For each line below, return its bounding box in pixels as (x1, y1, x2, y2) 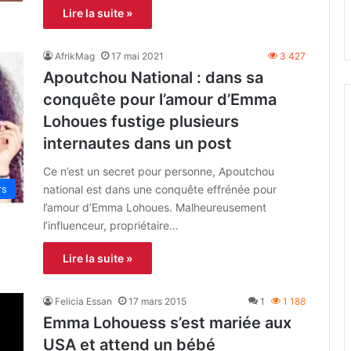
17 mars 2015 (128, 295, 186, 307)
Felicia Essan (55, 295, 112, 307)
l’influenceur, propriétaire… (43, 218, 179, 232)
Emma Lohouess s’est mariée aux (43, 313, 291, 332)
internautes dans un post (43, 133, 232, 153)
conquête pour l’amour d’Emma (43, 89, 277, 109)
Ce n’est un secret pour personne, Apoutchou (43, 164, 274, 178)
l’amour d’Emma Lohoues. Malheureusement (43, 200, 266, 214)
